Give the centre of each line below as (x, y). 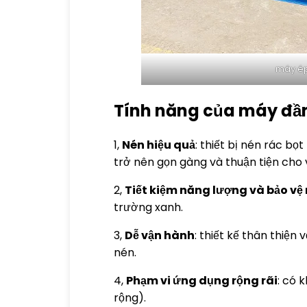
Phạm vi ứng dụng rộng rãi (202, 281)
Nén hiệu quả (159, 145)
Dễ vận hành (160, 236)
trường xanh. (148, 208)
